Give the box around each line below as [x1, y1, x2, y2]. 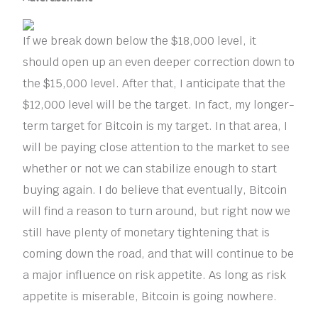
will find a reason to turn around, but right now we [23, 204, 291, 219]
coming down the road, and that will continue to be [23, 246, 295, 262]
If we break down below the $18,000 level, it [23, 33, 257, 49]
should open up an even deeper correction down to [23, 55, 295, 70]
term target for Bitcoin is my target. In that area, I [23, 119, 288, 134]
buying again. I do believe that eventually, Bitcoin [23, 182, 287, 198]
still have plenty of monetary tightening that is [23, 225, 270, 241]
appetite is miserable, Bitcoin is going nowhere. [23, 289, 278, 305]
